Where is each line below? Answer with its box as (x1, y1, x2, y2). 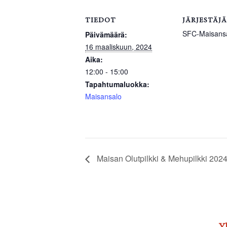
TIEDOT (85, 17, 116, 24)
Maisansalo (85, 91, 122, 101)
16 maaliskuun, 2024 (85, 41, 152, 52)
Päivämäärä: (85, 29, 127, 40)
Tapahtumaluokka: (85, 79, 149, 89)
